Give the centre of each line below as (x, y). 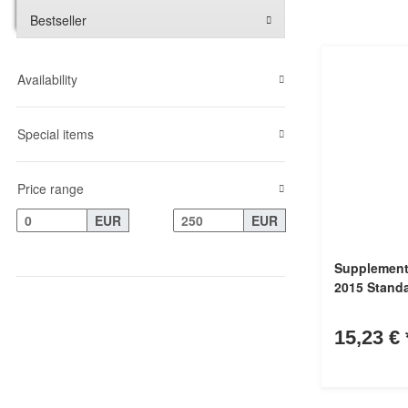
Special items (56, 134)
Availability (47, 80)
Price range (51, 189)
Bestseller (58, 20)
